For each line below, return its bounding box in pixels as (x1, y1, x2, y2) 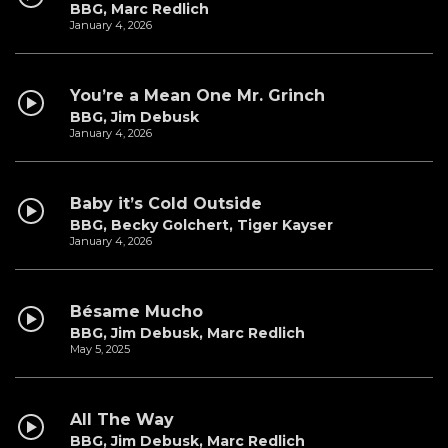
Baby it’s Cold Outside (70, 194, 262, 214)
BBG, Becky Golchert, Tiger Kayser (70, 216, 333, 235)
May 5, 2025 (70, 342, 130, 357)
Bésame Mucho (70, 302, 203, 322)
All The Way (70, 410, 174, 430)
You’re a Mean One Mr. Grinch (70, 86, 325, 106)
